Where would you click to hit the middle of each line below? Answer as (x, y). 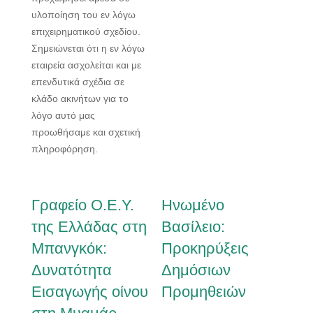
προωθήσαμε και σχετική (86, 132)
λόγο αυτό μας (63, 116)
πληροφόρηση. (65, 149)
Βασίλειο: (194, 227)
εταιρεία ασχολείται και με (86, 65)
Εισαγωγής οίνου (90, 292)
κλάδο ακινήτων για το (80, 99)
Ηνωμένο (193, 205)
